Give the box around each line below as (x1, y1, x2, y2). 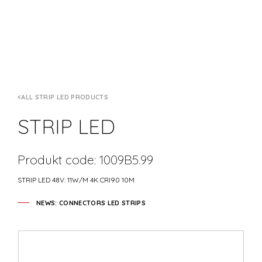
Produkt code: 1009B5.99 (18, 151, 153, 167)
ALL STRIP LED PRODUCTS (21, 93, 109, 101)
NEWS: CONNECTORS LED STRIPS (36, 198, 146, 207)
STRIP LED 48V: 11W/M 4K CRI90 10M (18, 175, 135, 184)
